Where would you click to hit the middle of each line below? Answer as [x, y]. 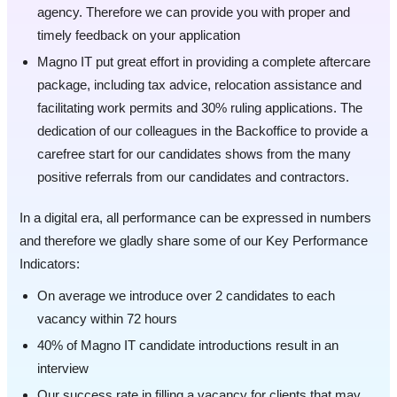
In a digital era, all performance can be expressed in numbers [195, 218]
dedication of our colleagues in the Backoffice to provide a [202, 131]
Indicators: [50, 264]
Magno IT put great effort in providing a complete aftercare [204, 62]
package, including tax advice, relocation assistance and [199, 85]
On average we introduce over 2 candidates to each [186, 296]
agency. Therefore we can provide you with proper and [194, 12]
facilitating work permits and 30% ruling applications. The [200, 108]
